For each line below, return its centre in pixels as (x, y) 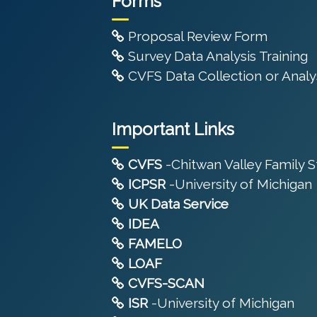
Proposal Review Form (196, 36)
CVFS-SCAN (166, 283)
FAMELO (155, 244)
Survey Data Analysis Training (216, 56)
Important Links (173, 129)
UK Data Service (178, 204)
